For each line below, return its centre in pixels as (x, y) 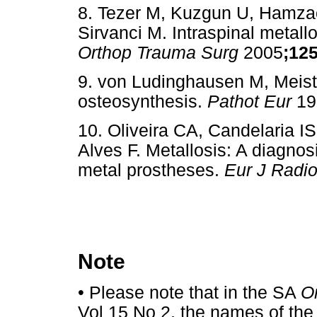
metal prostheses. (151, 171)
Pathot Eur (252, 102)
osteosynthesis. (143, 102)
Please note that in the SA (192, 293)
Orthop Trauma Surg (161, 52)
